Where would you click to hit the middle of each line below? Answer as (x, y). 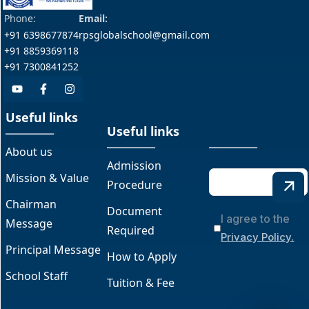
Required (131, 231)
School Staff (37, 276)
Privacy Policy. (258, 237)
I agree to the (256, 219)
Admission (134, 166)
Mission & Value (49, 178)
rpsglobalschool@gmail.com (144, 35)
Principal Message (53, 250)
